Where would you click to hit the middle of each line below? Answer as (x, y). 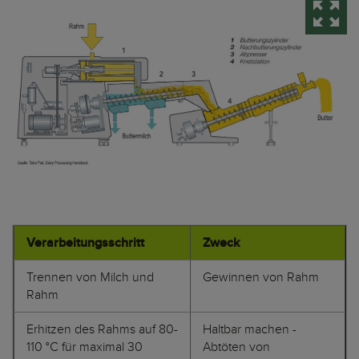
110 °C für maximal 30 (85, 347)
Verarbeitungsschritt (85, 243)
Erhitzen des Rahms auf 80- (102, 330)
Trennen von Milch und (90, 278)
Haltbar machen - (250, 330)
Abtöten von (236, 347)
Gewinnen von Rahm (261, 278)
